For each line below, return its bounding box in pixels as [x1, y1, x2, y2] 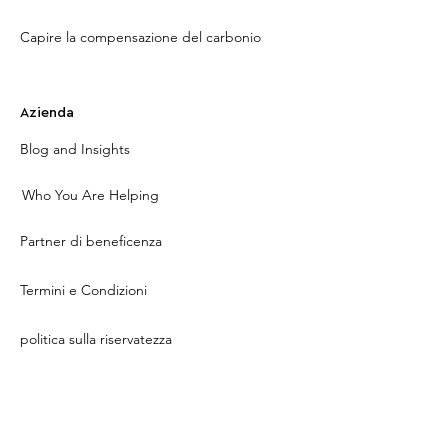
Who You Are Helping [22, 186, 159, 204]
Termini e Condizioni [20, 281, 147, 299]
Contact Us [20, 376, 90, 394]
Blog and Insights [20, 140, 130, 158]
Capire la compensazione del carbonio [20, 28, 261, 46]
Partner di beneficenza [20, 232, 162, 250]
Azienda [20, 106, 74, 120]
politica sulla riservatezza [20, 330, 172, 348]
